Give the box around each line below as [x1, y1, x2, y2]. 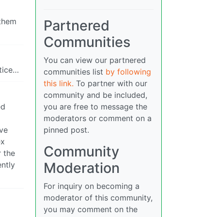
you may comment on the [44, 204, 138, 214]
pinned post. [44, 125, 89, 135]
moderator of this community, [44, 193, 153, 202]
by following [106, 67, 151, 77]
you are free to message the [44, 102, 147, 111]
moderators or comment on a [44, 113, 152, 123]
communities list [44, 67, 106, 77]
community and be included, [44, 90, 147, 100]
